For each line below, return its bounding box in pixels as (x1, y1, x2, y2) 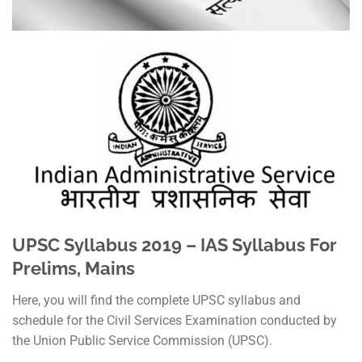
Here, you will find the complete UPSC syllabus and (12, 292, 301, 308)
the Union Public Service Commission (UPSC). (12, 332, 272, 348)
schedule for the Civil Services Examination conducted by (12, 312, 337, 328)
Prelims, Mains (12, 258, 139, 280)
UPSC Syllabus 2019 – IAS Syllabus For (12, 234, 337, 256)
